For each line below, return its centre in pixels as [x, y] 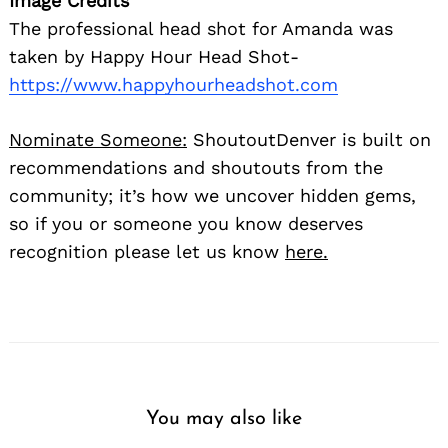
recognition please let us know [147, 251]
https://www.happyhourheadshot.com [173, 84]
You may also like [224, 418]
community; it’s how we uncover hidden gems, [212, 195]
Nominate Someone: [98, 139]
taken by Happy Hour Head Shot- [154, 56]
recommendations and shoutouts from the [196, 167]
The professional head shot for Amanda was [201, 28]
